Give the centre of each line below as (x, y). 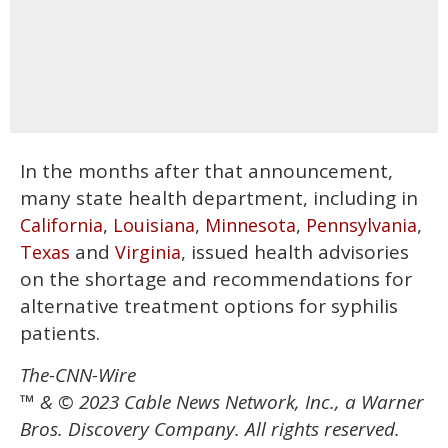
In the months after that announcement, (206, 170)
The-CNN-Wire (78, 374)
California (61, 224)
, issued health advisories (295, 251)
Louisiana (154, 224)
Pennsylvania (361, 224)
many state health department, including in (219, 197)
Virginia (148, 251)
